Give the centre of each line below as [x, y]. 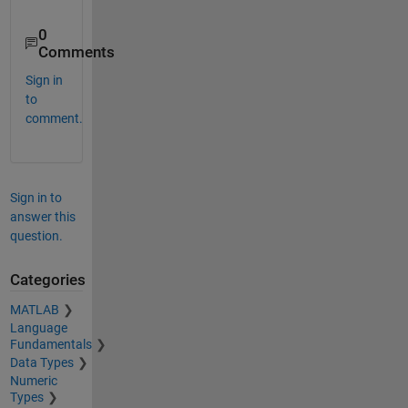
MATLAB [34, 309]
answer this [42, 217]
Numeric [33, 380]
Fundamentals [51, 344]
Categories [47, 280]
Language [38, 327]
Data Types [41, 362]
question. [36, 236]
